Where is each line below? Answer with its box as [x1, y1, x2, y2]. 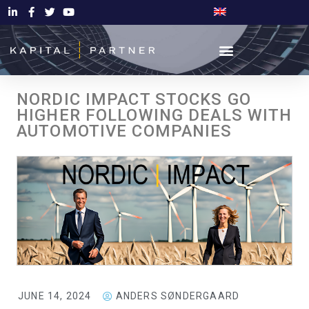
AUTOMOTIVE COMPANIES [17, 121, 232, 141]
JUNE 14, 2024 [18, 290, 92, 302]
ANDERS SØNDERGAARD [115, 290, 240, 302]
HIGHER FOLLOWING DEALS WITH [17, 106, 292, 125]
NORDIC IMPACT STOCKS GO [17, 90, 251, 109]
